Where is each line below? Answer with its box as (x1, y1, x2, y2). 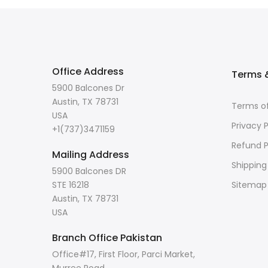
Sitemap (232, 179, 267, 191)
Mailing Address (52, 148, 129, 162)
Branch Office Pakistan (52, 231, 162, 245)
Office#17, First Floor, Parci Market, (52, 248, 195, 260)
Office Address (52, 65, 124, 78)
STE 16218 (52, 179, 89, 191)
